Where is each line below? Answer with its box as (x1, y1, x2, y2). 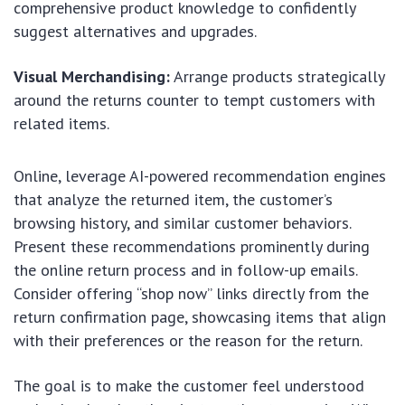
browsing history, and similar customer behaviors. (14, 212, 351, 233)
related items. (14, 112, 109, 134)
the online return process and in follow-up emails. (14, 259, 357, 280)
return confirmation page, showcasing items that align (14, 306, 386, 327)
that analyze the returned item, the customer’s (14, 188, 333, 210)
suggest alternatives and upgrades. (14, 20, 257, 42)
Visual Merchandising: (14, 65, 170, 87)
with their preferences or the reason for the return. (14, 329, 363, 351)
